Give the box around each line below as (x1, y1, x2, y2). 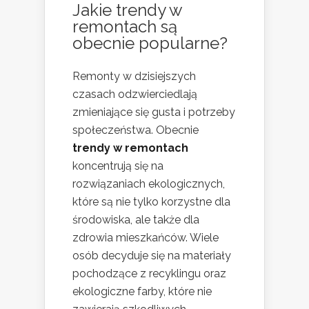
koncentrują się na (72, 159, 163, 173)
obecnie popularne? (72, 33, 228, 54)
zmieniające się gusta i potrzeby (72, 106, 235, 119)
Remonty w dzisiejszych (72, 70, 196, 83)
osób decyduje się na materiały (72, 249, 231, 263)
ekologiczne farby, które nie (72, 285, 212, 299)
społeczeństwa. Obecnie (72, 123, 199, 137)
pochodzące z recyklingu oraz (72, 267, 226, 281)
